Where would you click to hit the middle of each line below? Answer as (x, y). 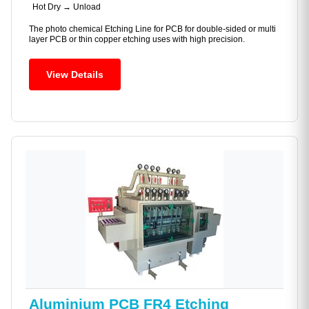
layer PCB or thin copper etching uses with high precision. (137, 40)
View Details (75, 75)
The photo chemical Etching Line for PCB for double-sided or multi (152, 29)
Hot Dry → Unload (67, 7)
